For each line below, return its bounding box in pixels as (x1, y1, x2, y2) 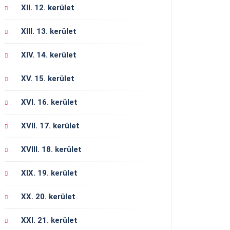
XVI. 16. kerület (21, 98, 78, 107)
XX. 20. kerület (21, 192, 75, 202)
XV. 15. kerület (21, 74, 74, 84)
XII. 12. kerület (21, 3, 74, 12)
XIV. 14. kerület (21, 50, 76, 60)
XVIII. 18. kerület (21, 145, 82, 155)
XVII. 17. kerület (21, 121, 80, 131)
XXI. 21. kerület (21, 216, 78, 225)
